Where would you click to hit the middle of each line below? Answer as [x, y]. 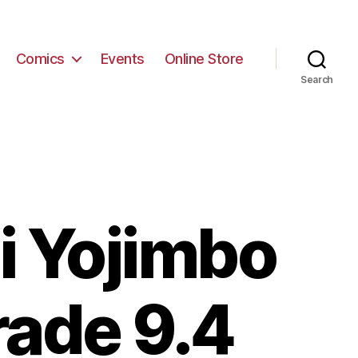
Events [122, 58]
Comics [40, 58]
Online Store [204, 58]
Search [317, 80]
